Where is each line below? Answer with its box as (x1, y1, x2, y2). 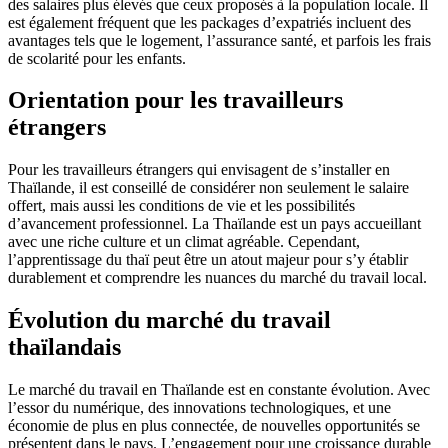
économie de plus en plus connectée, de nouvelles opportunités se (8, 417, 420, 435)
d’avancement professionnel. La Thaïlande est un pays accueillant (8, 215, 421, 233)
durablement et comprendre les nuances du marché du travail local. (8, 269, 427, 287)
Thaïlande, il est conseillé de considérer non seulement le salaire (8, 179, 409, 197)
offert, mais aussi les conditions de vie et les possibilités (8, 197, 355, 215)
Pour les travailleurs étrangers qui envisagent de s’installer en (8, 161, 390, 179)
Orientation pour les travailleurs (8, 87, 343, 114)
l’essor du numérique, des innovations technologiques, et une (8, 399, 391, 417)
